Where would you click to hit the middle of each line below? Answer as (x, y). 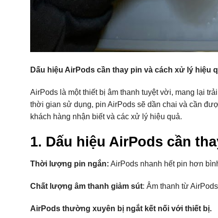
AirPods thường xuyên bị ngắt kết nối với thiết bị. (121, 208)
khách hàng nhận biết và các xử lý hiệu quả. (106, 116)
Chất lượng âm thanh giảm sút (86, 186)
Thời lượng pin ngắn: (70, 163)
